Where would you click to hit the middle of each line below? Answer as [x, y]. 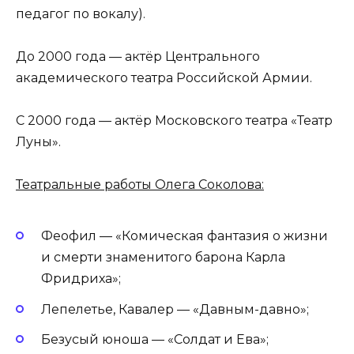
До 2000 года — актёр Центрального [138, 56]
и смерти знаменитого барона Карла [163, 258]
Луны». [38, 141]
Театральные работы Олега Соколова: [140, 185]
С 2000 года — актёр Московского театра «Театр [174, 120]
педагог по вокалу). [81, 13]
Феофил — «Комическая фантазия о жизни [185, 236]
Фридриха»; [81, 279]
